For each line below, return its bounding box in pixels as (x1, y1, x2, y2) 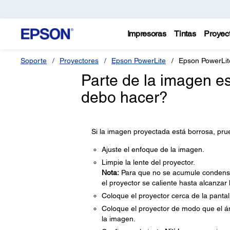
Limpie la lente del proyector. (101, 158, 195, 166)
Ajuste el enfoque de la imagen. (101, 145, 204, 154)
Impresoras (127, 29, 166, 39)
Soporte (21, 56, 47, 65)
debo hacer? (81, 88, 168, 106)
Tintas (174, 29, 196, 39)
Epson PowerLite (111, 56, 166, 65)
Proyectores (60, 56, 99, 65)
